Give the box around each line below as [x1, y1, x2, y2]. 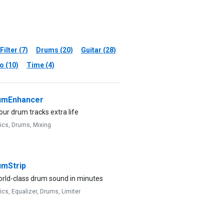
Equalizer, [11, 187, 40, 195]
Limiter [61, 187, 80, 195]
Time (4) [26, 60, 54, 69]
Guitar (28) [81, 45, 116, 54]
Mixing [32, 121, 51, 129]
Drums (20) [36, 45, 73, 54]
